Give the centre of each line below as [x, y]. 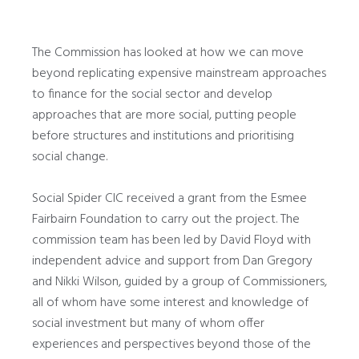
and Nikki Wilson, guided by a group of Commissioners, [179, 282]
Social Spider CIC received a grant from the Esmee [169, 199]
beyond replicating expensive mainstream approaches [179, 74]
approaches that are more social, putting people [164, 115]
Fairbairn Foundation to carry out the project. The [166, 220]
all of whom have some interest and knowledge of [170, 303]
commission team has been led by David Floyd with [171, 240]
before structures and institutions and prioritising [163, 136]
